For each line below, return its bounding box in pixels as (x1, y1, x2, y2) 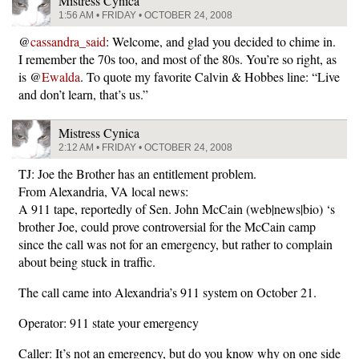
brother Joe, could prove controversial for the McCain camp (18, 218, 316, 235)
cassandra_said (30, 33, 106, 50)
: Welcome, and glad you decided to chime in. (106, 33, 336, 50)
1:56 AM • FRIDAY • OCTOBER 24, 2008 (58, 10, 232, 21)
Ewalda (42, 68, 80, 85)
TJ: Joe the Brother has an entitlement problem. (18, 165, 256, 182)
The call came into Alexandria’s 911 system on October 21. (18, 284, 317, 301)
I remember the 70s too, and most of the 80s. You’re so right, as (18, 50, 337, 67)
